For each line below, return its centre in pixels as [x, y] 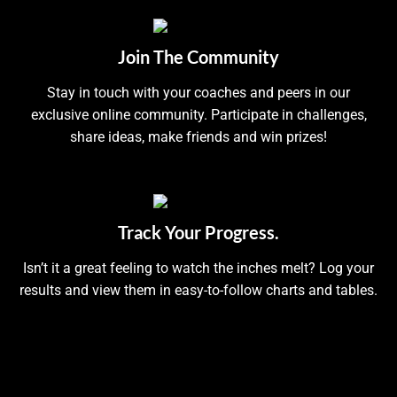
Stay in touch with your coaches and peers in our [198, 92]
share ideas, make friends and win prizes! [198, 136]
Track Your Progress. [198, 232]
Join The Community [198, 56]
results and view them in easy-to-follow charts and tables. [198, 290]
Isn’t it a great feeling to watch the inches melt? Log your [198, 268]
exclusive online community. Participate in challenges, [198, 114]
